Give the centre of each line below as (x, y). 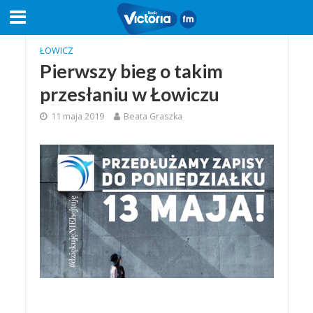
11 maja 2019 (77, 116)
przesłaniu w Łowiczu (129, 94)
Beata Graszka (153, 116)
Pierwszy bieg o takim (131, 71)
